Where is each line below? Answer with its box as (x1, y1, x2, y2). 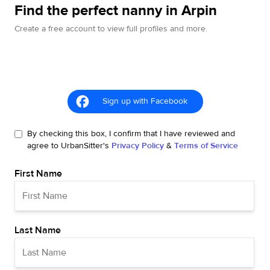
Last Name (14, 224, 61, 236)
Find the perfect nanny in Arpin (14, 1, 217, 20)
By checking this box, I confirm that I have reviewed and (27, 128, 235, 139)
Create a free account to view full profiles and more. (14, 24, 207, 34)
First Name (14, 168, 62, 180)
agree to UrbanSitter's (27, 140, 109, 151)
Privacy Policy (111, 140, 164, 151)
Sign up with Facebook (102, 96, 187, 107)
